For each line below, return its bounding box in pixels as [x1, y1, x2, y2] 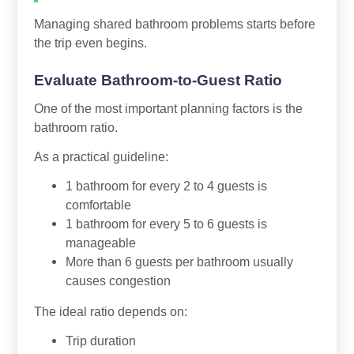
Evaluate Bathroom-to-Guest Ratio [33, 72, 282, 89]
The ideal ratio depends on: [33, 304, 187, 319]
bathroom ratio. [33, 120, 118, 135]
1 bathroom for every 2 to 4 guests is [65, 179, 267, 194]
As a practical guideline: [33, 149, 168, 164]
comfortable [65, 198, 131, 213]
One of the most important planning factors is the [33, 101, 303, 116]
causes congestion [65, 273, 171, 288]
